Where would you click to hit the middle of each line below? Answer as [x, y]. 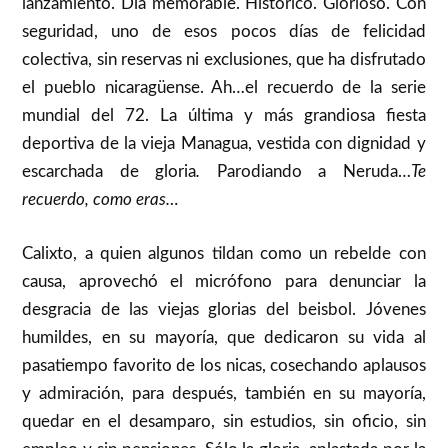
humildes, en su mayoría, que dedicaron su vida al [224, 337]
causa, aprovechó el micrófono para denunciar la [224, 281]
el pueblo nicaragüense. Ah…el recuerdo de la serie [224, 88]
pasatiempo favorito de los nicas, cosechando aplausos [224, 365]
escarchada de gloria [109, 172]
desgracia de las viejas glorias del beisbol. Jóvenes [224, 309]
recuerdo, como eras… [101, 200]
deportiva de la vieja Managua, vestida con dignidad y [224, 144]
